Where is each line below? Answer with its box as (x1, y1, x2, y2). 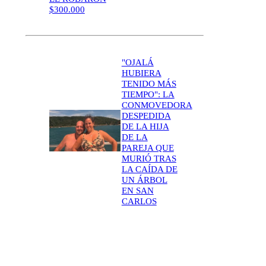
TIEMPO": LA (121, 89, 175, 99)
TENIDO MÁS (121, 78, 176, 88)
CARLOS (121, 196, 157, 206)
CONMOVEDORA (121, 100, 192, 110)
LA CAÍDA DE (121, 164, 178, 174)
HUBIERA (121, 68, 161, 78)
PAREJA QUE (121, 142, 174, 153)
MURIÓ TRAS (121, 153, 176, 163)
